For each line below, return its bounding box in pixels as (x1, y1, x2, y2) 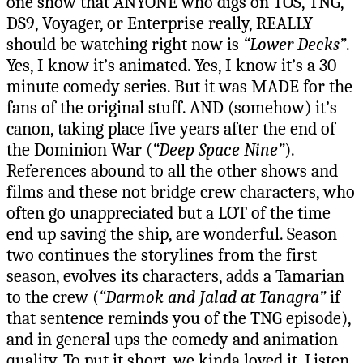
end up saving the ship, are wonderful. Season (6, 223, 337, 245)
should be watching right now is (6, 33, 239, 55)
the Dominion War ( (6, 139, 152, 160)
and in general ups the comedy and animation (6, 328, 338, 350)
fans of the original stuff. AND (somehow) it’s (6, 96, 337, 118)
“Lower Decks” (239, 33, 346, 55)
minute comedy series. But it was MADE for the (6, 75, 352, 97)
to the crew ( (6, 286, 99, 308)
